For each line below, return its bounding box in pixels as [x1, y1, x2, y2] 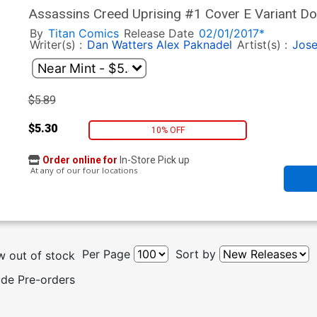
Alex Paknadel [156, 38, 232, 52]
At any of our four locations [28, 165, 137, 176]
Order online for [42, 154, 117, 166]
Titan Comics [47, 26, 119, 41]
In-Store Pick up [117, 154, 190, 166]
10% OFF [151, 125, 185, 135]
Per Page [81, 247, 130, 262]
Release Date [123, 26, 194, 41]
